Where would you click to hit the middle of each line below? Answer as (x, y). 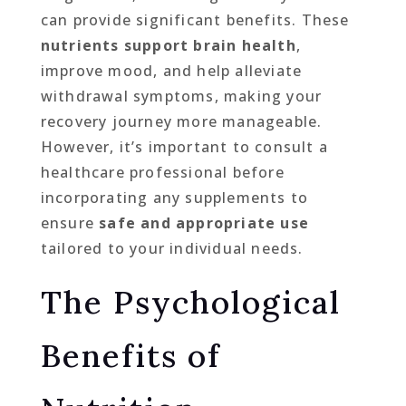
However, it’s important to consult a (184, 146)
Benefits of (130, 355)
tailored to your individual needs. (172, 248)
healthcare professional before (162, 172)
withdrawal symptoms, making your (181, 96)
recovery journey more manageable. (181, 121)
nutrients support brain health (168, 45)
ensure (70, 222)
